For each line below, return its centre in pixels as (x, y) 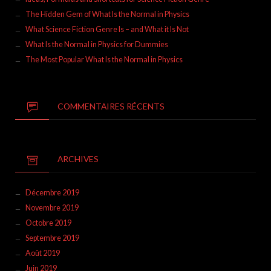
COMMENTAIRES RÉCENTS (111, 106)
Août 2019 (42, 253)
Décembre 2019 (52, 192)
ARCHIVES (78, 159)
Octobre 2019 (48, 223)
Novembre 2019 (52, 207)
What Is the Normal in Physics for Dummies (96, 44)
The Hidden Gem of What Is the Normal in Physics (107, 14)
